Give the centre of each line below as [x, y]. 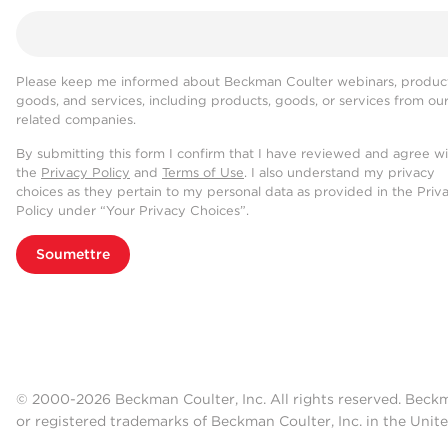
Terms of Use [203, 172]
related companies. [76, 119]
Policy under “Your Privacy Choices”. [132, 210]
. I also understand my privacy [339, 172]
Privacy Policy [85, 172]
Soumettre [73, 253]
